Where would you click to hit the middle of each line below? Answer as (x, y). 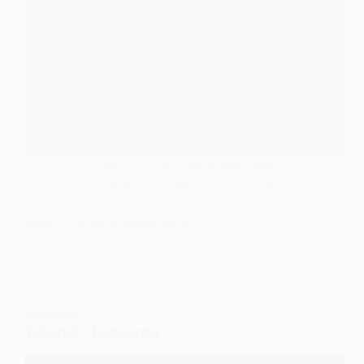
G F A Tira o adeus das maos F (158, 186)
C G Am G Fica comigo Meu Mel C (156, 165)
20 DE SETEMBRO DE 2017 (139, 226)
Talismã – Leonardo (92, 331)
